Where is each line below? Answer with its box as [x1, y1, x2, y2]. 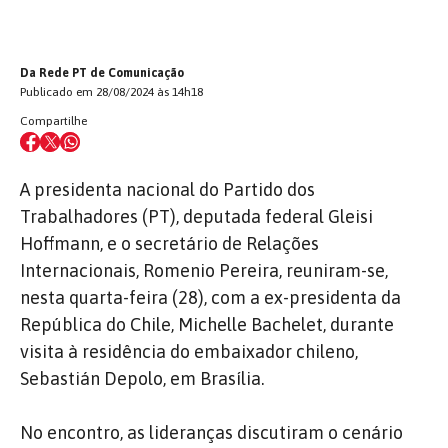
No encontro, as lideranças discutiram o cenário [20, 421, 403, 443]
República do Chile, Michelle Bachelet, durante [20, 313, 394, 335]
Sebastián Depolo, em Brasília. [20, 367, 264, 389]
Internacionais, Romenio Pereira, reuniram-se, [20, 259, 388, 281]
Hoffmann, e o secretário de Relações [20, 232, 319, 254]
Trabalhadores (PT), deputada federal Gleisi [20, 205, 373, 227]
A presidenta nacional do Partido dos [20, 178, 315, 200]
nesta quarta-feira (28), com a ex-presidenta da [20, 286, 401, 308]
